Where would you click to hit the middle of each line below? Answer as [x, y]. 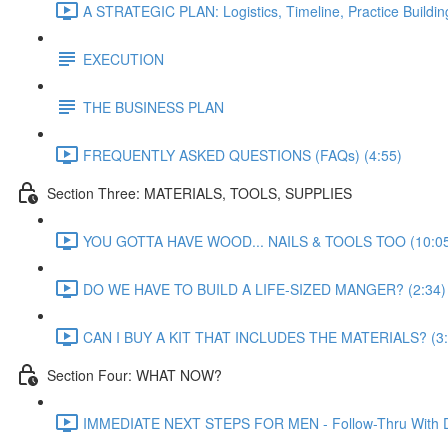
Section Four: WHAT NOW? [134, 374]
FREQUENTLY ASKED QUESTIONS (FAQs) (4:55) [242, 154]
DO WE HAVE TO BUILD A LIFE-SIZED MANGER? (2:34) [264, 288]
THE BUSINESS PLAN [153, 106]
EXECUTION [123, 58]
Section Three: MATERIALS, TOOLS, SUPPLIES [199, 192]
